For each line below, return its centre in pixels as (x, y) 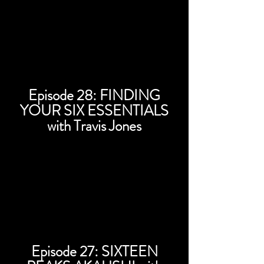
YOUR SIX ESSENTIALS (94, 111)
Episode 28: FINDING (94, 95)
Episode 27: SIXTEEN (94, 252)
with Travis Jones (94, 126)
